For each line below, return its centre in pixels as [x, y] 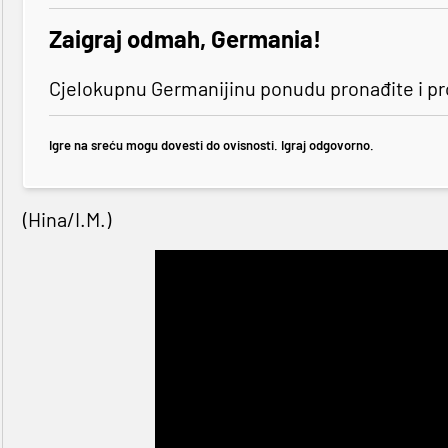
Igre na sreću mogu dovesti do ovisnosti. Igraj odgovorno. [211, 144]
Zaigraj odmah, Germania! [184, 39]
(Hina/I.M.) [66, 219]
